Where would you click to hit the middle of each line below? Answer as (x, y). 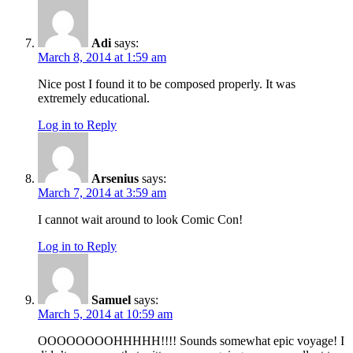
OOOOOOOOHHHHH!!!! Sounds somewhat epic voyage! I (191, 341)
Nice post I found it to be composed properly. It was (167, 84)
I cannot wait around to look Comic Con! (140, 220)
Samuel (111, 300)
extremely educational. (94, 98)
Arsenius (115, 179)
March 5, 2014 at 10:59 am (105, 314)
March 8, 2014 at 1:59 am (102, 58)
